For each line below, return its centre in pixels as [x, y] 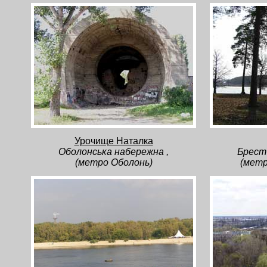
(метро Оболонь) [114, 162]
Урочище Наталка [114, 141]
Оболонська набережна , [114, 152]
